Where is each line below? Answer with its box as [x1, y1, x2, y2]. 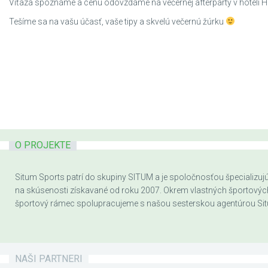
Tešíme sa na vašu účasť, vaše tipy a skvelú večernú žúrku [9, 17, 226, 26]
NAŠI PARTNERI [15, 253, 83, 264]
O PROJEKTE [15, 139, 71, 151]
